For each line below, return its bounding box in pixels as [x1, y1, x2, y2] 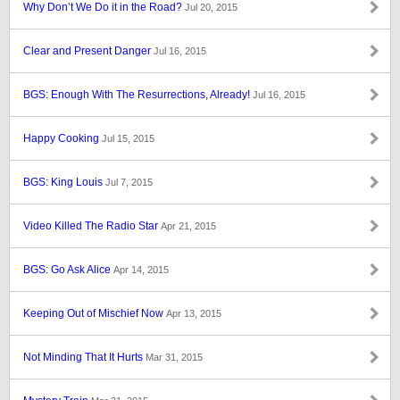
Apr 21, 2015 [161, 221, 216, 231]
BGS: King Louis [23, 176, 105, 188]
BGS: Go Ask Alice [23, 263, 113, 276]
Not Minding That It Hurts [23, 351, 146, 363]
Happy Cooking [23, 132, 102, 145]
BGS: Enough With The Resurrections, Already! [23, 88, 253, 101]
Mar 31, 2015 [146, 352, 203, 362]
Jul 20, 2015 [185, 2, 237, 12]
